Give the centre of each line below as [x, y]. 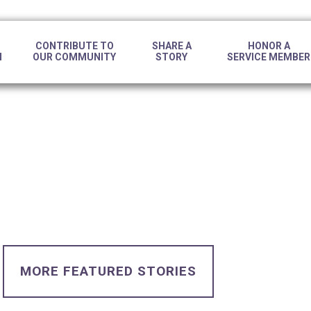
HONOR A [269, 46]
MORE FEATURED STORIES [108, 271]
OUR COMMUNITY [74, 57]
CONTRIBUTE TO [74, 46]
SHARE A [171, 46]
